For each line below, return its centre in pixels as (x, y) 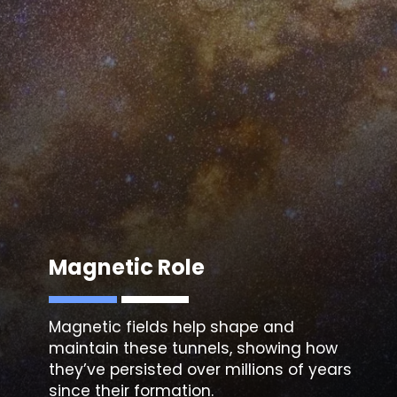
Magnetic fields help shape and (172, 327)
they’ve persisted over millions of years (201, 369)
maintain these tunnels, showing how (194, 348)
